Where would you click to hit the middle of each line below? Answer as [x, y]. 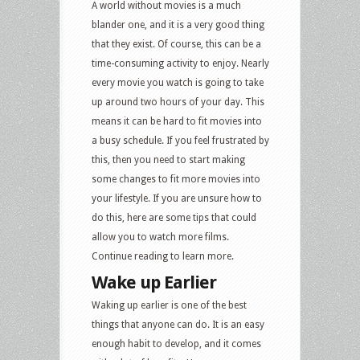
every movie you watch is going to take [178, 82]
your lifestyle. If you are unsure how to [177, 198]
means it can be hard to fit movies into [177, 121]
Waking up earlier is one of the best [169, 305]
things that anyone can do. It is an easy [178, 324]
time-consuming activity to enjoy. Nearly [180, 63]
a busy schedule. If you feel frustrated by [180, 140]
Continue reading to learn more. [163, 256]
